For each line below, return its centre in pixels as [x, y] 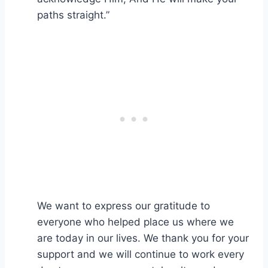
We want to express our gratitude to [124, 205]
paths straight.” [73, 15]
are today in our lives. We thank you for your [143, 238]
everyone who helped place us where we [135, 222]
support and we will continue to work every [141, 254]
